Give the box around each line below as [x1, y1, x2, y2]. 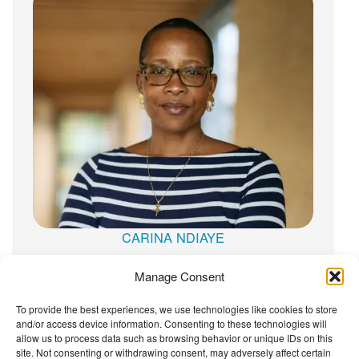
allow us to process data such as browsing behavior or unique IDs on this [16, 331, 333, 345]
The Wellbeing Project [26, 322, 152, 341]
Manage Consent [135, 268, 224, 284]
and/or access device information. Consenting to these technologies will [16, 317, 327, 330]
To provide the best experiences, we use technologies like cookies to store [16, 302, 337, 316]
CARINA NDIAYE [122, 227, 224, 247]
